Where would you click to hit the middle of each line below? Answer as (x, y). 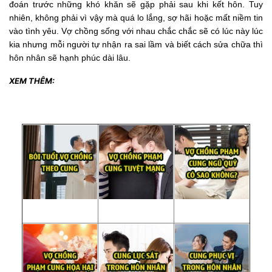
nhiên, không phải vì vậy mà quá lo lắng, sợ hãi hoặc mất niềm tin (136, 18)
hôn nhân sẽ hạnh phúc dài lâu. (70, 58)
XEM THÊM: (32, 81)
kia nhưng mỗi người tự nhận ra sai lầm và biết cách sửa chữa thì (136, 45)
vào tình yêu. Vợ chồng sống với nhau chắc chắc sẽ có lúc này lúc (136, 31)
